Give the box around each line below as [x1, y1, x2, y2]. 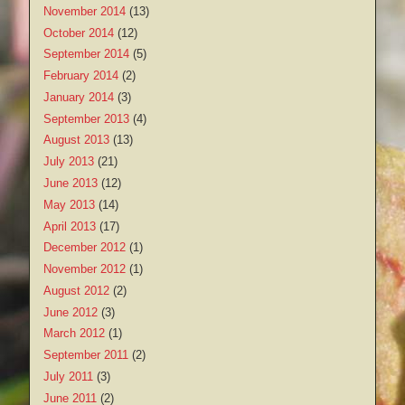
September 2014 [43, 47, 129, 61]
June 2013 [43, 176, 98, 190]
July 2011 [43, 370, 93, 384]
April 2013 [43, 219, 96, 233]
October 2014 [43, 25, 114, 40]
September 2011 [43, 348, 128, 363]
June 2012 [43, 305, 98, 319]
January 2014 [43, 89, 114, 104]
